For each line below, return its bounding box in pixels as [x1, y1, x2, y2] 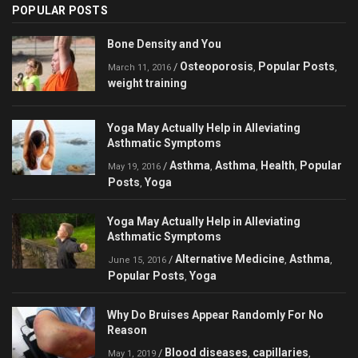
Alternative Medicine [175, 253, 284, 266]
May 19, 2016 [108, 161, 161, 173]
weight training [108, 77, 187, 90]
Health [261, 159, 295, 173]
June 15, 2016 [108, 255, 166, 266]
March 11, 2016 [108, 62, 171, 74]
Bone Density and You [107, 38, 221, 51]
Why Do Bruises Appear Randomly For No [107, 308, 324, 322]
